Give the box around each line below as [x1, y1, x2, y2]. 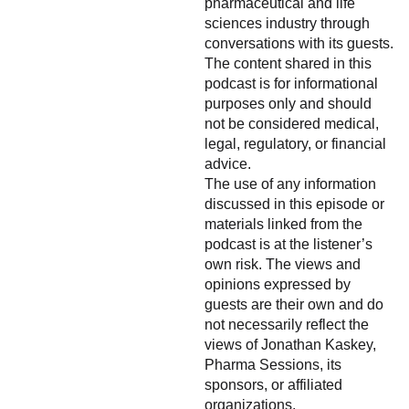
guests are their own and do [204, 295, 383, 312]
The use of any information [204, 174, 376, 192]
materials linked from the [204, 215, 362, 232]
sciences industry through [204, 14, 370, 31]
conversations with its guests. [204, 34, 393, 51]
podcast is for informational [204, 74, 378, 91]
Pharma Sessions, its [204, 355, 341, 372]
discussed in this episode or [204, 194, 384, 212]
